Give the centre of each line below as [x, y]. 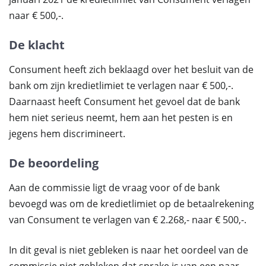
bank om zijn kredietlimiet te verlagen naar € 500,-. [121, 85]
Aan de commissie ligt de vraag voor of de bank [114, 188]
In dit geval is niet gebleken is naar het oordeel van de [129, 250]
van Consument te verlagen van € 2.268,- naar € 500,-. [128, 220]
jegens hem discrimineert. [67, 134]
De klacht [37, 45]
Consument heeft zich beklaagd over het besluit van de [131, 69]
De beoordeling [54, 163]
